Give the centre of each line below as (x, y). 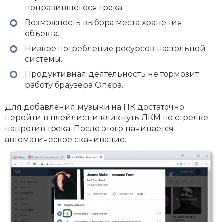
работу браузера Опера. (74, 85)
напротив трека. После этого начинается (89, 129)
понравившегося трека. (74, 8)
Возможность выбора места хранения (104, 23)
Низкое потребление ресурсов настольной (115, 48)
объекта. (42, 33)
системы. (44, 59)
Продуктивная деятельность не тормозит (112, 74)
